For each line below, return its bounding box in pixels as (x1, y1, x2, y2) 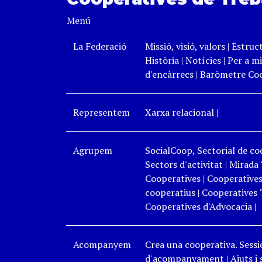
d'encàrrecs (144, 68, 194, 81)
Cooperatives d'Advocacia (144, 200, 252, 213)
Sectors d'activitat (144, 158, 223, 171)
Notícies (185, 54, 223, 67)
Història (144, 54, 179, 67)
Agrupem (73, 144, 112, 157)
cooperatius (144, 186, 195, 199)
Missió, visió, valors (144, 40, 225, 53)
